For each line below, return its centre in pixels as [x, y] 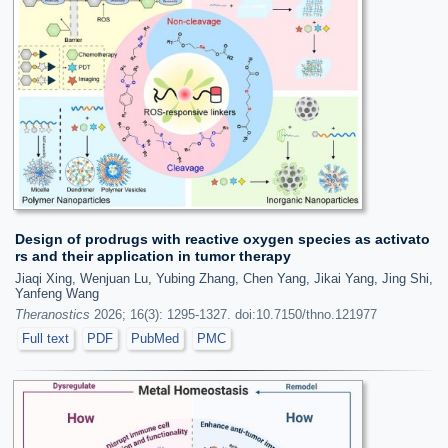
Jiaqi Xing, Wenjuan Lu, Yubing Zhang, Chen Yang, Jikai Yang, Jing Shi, [224, 278]
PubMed [155, 338]
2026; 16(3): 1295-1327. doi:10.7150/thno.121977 [233, 314]
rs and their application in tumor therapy [153, 255]
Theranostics [52, 314]
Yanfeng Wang [57, 293]
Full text [45, 338]
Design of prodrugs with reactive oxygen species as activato [222, 238]
